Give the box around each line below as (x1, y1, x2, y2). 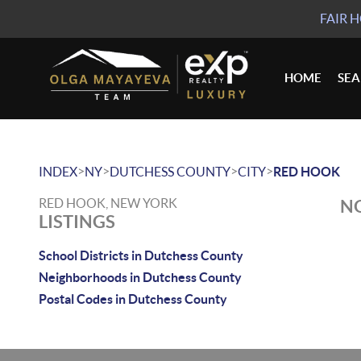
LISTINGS (39, 211, 115, 231)
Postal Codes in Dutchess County (39, 292, 227, 306)
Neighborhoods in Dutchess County (39, 270, 242, 284)
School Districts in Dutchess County (39, 248, 243, 263)
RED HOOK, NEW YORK (39, 196, 177, 210)
